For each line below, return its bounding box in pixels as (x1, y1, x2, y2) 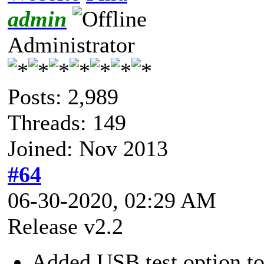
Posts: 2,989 (8, 84, 118, 109)
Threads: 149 (8, 110, 126, 135)
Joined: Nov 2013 (8, 136, 168, 161)
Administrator (8, 32, 135, 57)
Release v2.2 (8, 213, 123, 239)
